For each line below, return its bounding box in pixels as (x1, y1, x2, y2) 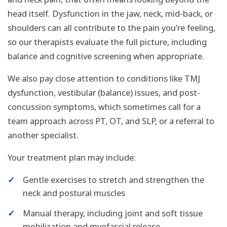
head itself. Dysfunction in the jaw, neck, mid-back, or (8, 7, 213, 19)
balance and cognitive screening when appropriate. (8, 50, 204, 62)
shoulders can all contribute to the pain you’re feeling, (8, 21, 215, 33)
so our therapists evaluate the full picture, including (8, 35, 207, 48)
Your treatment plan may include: (8, 152, 136, 164)
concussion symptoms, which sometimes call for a (8, 100, 201, 112)
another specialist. (8, 129, 79, 141)
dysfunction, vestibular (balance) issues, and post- (8, 86, 200, 98)
